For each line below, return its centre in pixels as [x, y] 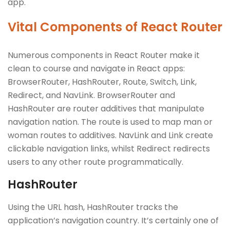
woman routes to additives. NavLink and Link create [110, 135]
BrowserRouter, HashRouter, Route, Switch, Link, [102, 82]
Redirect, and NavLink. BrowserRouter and [91, 95]
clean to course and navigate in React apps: [96, 68]
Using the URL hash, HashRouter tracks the [93, 207]
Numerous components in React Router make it [104, 55]
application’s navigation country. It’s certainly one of [113, 220]
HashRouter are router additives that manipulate [106, 108]
